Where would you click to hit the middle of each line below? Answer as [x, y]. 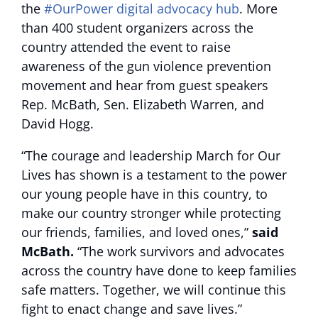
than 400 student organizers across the [137, 28]
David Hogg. [57, 124]
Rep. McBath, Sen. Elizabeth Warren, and [143, 104]
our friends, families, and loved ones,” [135, 232]
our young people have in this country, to [144, 194]
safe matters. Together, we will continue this [154, 290]
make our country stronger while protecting [151, 213]
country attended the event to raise [126, 47]
